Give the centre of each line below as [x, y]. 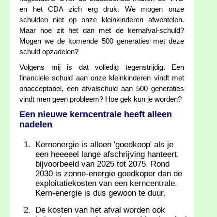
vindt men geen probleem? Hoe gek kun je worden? [101, 100]
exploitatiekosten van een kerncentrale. [106, 184]
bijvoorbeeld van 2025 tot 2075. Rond [102, 164]
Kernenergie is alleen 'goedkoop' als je [104, 145]
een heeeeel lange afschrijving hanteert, [107, 155]
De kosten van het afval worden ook [100, 210]
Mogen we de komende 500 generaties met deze [102, 41]
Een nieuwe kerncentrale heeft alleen [96, 115]
